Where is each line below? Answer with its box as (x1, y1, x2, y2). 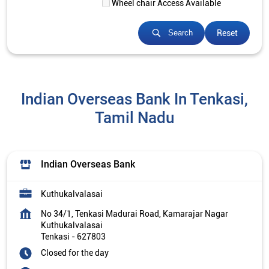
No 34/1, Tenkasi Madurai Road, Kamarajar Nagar (41, 208, 228, 219)
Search (168, 28, 193, 38)
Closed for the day (41, 247, 109, 258)
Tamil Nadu (95, 108, 174, 127)
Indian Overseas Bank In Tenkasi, (21, 89, 248, 108)
